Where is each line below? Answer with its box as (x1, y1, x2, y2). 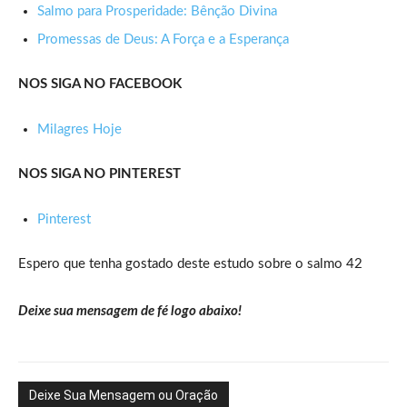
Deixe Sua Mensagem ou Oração (29, 387, 218, 402)
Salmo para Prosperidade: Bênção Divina (37, 4, 277, 18)
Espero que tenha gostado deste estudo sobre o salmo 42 (18, 256, 362, 271)
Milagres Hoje (37, 122, 122, 136)
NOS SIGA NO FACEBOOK (18, 76, 182, 91)
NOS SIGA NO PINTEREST (18, 166, 181, 181)
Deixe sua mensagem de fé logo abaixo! (18, 303, 242, 318)
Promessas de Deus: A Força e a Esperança (37, 32, 289, 46)
